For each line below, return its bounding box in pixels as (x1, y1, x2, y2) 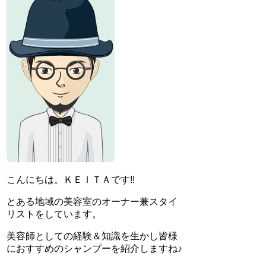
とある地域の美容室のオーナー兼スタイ (7, 196, 178, 207)
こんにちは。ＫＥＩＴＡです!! (7, 174, 135, 185)
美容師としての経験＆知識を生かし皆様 (7, 230, 178, 241)
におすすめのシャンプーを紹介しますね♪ (7, 243, 182, 254)
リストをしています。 (7, 208, 102, 219)
